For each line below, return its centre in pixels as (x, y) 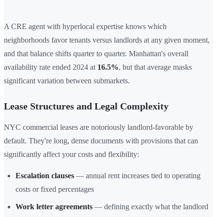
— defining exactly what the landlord (150, 206)
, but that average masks (155, 67)
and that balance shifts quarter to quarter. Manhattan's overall (96, 53)
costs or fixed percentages (55, 189)
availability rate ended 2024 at (51, 67)
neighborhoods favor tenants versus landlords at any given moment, (107, 40)
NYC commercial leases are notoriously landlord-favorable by (99, 127)
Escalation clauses (45, 175)
